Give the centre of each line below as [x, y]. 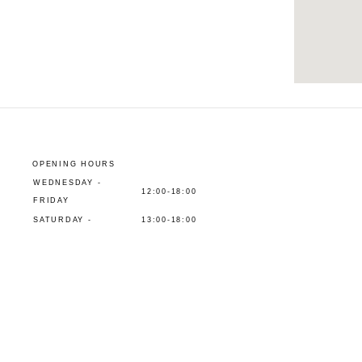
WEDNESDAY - [67, 183]
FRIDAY [51, 200]
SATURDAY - [63, 220]
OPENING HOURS [74, 164]
